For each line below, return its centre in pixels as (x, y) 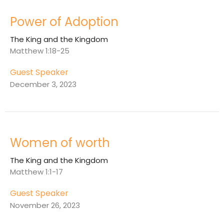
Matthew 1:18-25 (40, 51)
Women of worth (60, 143)
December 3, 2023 (43, 84)
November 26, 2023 (45, 205)
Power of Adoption (64, 22)
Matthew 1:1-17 (36, 172)
